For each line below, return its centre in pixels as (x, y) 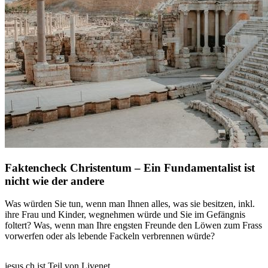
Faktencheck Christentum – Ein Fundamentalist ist (130, 167)
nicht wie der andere (54, 181)
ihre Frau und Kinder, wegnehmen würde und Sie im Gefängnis (125, 215)
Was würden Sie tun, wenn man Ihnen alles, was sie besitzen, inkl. (130, 204)
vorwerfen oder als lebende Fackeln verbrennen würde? (110, 236)
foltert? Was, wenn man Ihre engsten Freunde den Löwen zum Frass (133, 226)
